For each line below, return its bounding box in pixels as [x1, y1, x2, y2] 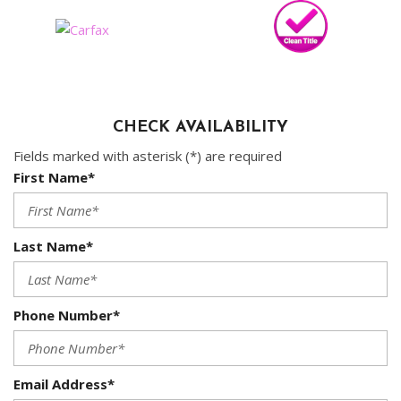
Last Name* [13, 237, 93, 256]
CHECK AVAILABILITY [113, 119, 288, 137]
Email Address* [13, 375, 115, 394]
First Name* [13, 168, 95, 187]
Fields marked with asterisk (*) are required [13, 147, 282, 166]
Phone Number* [13, 306, 120, 325]
